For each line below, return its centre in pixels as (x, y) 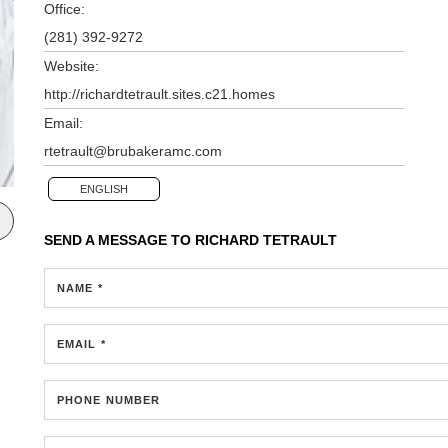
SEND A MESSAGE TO (119, 239)
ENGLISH (104, 188)
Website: (71, 65)
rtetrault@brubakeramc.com (133, 150)
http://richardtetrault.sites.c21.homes (159, 93)
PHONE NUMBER (109, 399)
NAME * (80, 287)
